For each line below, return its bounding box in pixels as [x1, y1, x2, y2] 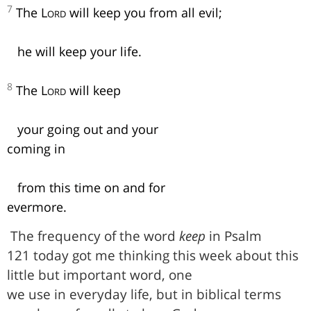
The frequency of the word [10, 227, 179, 245]
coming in [7, 140, 65, 157]
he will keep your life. [7, 42, 142, 60]
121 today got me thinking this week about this [7, 246, 299, 264]
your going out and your [7, 120, 158, 137]
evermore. [7, 198, 67, 215]
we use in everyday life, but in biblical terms [7, 285, 281, 303]
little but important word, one [7, 266, 192, 284]
